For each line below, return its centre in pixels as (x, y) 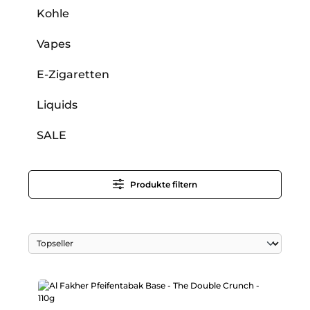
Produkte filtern (163, 184)
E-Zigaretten (73, 74)
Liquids (57, 104)
